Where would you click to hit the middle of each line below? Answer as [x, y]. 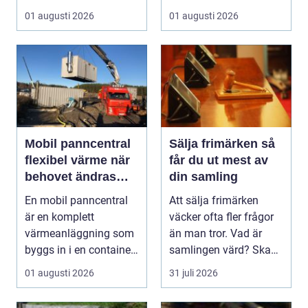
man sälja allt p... [211, 267]
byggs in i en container [79, 250]
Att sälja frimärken [214, 201]
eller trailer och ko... [71, 267]
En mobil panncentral [76, 201]
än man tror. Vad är [216, 234]
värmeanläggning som [79, 234]
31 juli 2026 [194, 273]
